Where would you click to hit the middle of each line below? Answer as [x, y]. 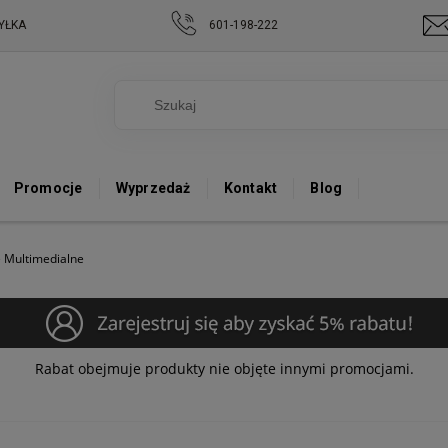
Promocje [48, 188]
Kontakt [250, 188]
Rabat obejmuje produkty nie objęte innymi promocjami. [224, 368]
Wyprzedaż [153, 188]
